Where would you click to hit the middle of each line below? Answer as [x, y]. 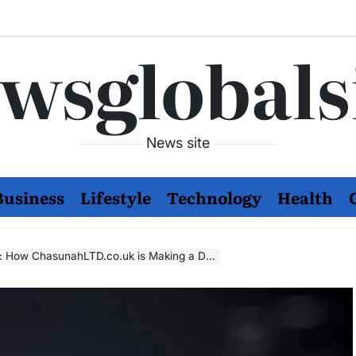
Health [305, 197]
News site [178, 143]
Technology [214, 197]
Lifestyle [116, 197]
